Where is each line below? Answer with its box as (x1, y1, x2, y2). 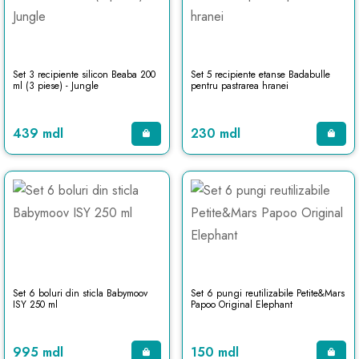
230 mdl (190, 124, 240, 143)
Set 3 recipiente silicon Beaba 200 (13, 67, 155, 82)
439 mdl (13, 124, 63, 143)
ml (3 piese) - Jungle (13, 79, 99, 93)
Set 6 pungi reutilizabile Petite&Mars (190, 286, 345, 301)
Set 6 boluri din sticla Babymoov (13, 286, 147, 301)
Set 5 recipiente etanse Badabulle (190, 67, 330, 82)
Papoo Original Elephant (190, 297, 292, 312)
